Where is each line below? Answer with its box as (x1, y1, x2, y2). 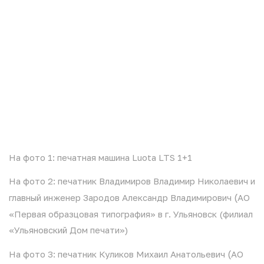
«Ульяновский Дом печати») (9, 225, 128, 235)
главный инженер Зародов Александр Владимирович (9, 192, 234, 203)
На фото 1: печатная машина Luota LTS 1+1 (9, 152, 192, 163)
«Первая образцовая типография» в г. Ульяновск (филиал (9, 209, 253, 219)
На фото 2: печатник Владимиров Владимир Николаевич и (9, 176, 255, 186)
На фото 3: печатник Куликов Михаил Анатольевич (9, 249, 227, 259)
